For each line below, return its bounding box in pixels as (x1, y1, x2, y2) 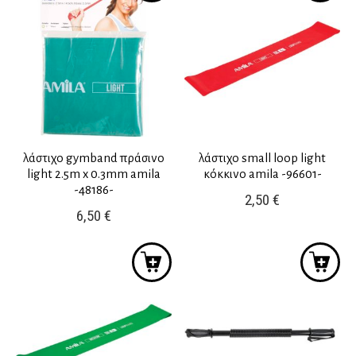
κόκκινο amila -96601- (203, 167, 322, 181)
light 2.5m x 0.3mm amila (26, 167, 161, 181)
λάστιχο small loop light (199, 151, 327, 165)
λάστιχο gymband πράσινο (22, 151, 164, 165)
